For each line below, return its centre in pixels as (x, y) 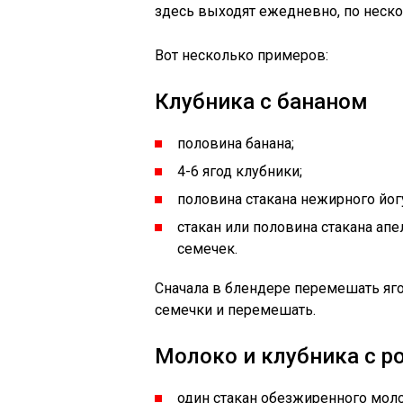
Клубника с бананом (261, 102)
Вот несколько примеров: (242, 55)
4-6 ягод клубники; (240, 171)
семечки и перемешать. (235, 310)
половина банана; (236, 143)
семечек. (207, 249)
